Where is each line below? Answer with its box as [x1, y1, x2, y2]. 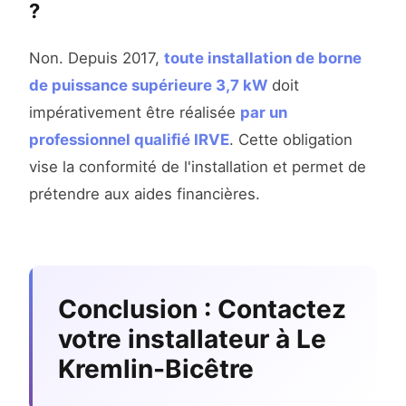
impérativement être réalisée [29, 103, 240, 122]
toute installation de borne [164, 49, 362, 68]
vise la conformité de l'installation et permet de [29, 158, 366, 177]
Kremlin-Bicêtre [58, 353, 254, 385]
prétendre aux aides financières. [29, 185, 260, 204]
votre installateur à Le [58, 324, 326, 355]
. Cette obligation [229, 130, 353, 150]
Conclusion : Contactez [58, 294, 346, 325]
